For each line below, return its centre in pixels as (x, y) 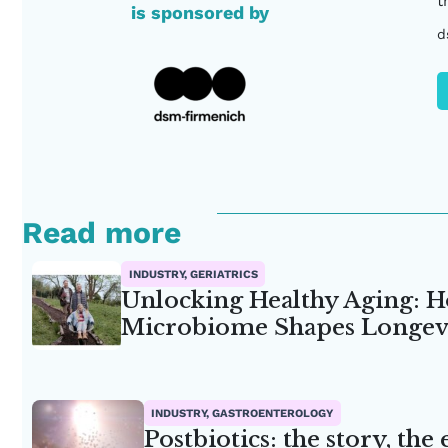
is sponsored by (199, 13)
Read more (101, 233)
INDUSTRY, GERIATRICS (193, 274)
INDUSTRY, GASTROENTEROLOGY (242, 413)
